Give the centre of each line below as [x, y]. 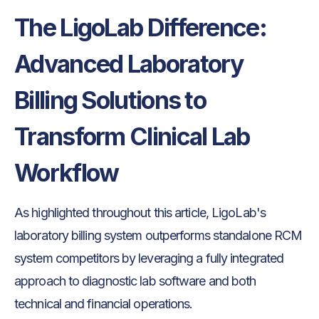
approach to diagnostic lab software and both [135, 281]
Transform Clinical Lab [132, 137]
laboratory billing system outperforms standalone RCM [158, 236]
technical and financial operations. [104, 304]
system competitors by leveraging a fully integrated [149, 258]
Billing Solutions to [110, 100]
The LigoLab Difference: [140, 28]
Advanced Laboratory [129, 64]
